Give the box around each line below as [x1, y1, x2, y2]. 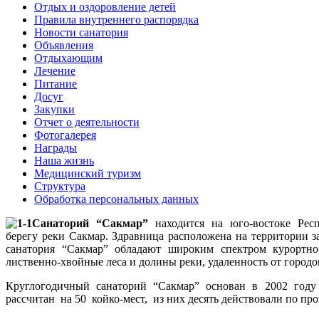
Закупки [34, 103, 75, 115]
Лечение [34, 64, 75, 77]
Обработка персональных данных [34, 192, 199, 205]
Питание [34, 77, 77, 90]
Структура [34, 179, 85, 192]
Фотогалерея [34, 128, 96, 141]
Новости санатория [34, 26, 128, 38]
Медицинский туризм [34, 167, 141, 179]
